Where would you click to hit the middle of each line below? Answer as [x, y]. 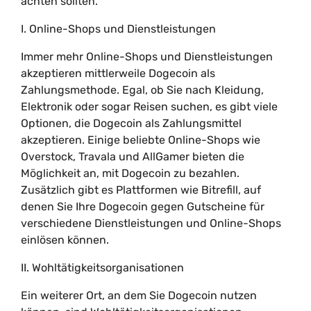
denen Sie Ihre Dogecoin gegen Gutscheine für [143, 207]
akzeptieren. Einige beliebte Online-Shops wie [141, 140]
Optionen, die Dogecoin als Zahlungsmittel [131, 123]
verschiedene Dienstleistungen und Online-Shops [151, 223]
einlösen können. [65, 240]
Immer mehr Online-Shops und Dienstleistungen [147, 57]
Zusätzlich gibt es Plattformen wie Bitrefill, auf [141, 190]
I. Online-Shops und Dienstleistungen [118, 29]
